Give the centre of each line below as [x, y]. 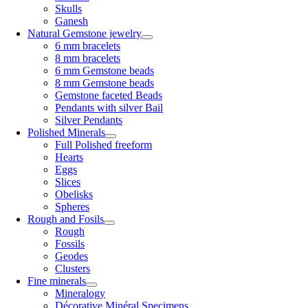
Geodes [71, 256]
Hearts [69, 157]
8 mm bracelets [88, 58]
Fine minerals [57, 281]
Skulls [68, 9]
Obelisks [74, 194]
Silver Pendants [89, 120]
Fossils [70, 244]
